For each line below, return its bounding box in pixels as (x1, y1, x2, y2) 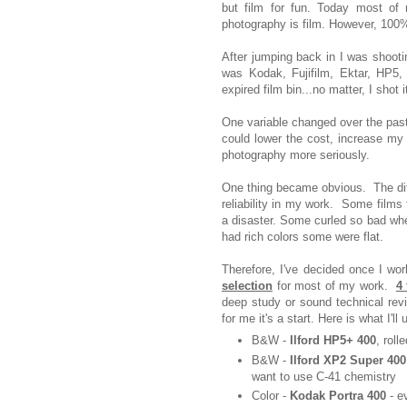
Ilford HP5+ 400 (290, 333, 376, 348)
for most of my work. (273, 278, 396, 293)
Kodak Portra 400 (290, 388, 386, 402)
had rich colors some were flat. (222, 229, 383, 243)
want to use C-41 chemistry (252, 369, 396, 383)
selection (222, 278, 273, 293)
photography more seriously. (222, 147, 370, 162)
